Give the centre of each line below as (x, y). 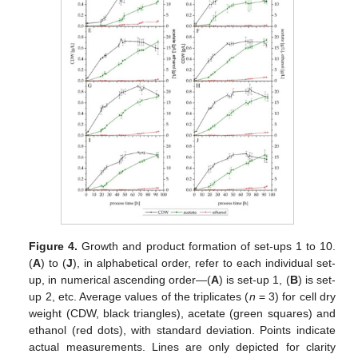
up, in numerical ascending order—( (120, 280)
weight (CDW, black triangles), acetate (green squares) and (182, 314)
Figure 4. (54, 247)
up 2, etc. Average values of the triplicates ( (139, 297)
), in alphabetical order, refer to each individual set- (204, 263)
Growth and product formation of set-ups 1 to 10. (207, 247)
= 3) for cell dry (295, 297)
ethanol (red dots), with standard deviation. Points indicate (182, 330)
